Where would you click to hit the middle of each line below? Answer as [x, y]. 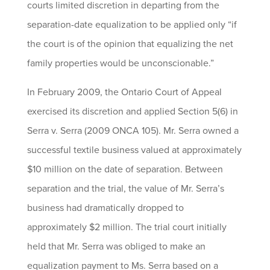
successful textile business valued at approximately [134, 150]
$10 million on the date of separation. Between [125, 169]
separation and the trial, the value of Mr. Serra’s [125, 189]
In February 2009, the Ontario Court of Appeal [124, 92]
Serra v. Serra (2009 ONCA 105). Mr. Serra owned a [133, 131]
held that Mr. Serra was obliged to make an [116, 246]
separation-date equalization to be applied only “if [132, 25]
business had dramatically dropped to [105, 208]
